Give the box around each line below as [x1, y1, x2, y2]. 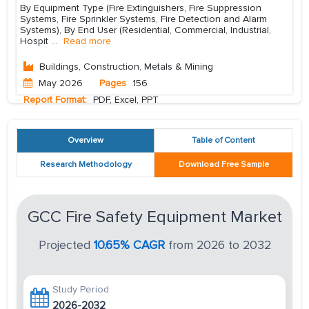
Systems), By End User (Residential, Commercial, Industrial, [20, 24, 271, 37]
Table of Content [192, 135, 255, 146]
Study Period [52, 283, 109, 296]
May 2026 [39, 77, 83, 90]
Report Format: [23, 94, 87, 106]
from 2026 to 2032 [164, 238, 271, 253]
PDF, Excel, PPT [90, 94, 159, 106]
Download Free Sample [178, 159, 269, 170]
